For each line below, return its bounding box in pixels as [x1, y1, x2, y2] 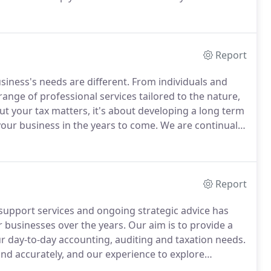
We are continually [158, 119, 245, 132]
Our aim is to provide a [126, 218, 233, 232]
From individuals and [129, 75, 227, 88]
